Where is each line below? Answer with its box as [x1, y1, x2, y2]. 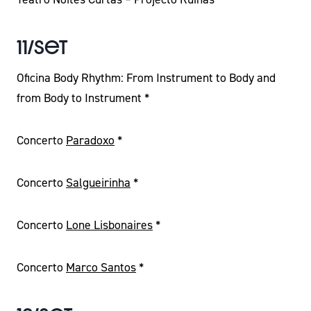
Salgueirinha [66, 174, 131, 191]
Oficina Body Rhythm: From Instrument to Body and [17, 69, 276, 86]
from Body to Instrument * [17, 90, 149, 106]
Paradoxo [66, 132, 115, 149]
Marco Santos [66, 259, 136, 276]
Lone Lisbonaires [66, 217, 153, 233]
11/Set [17, 34, 67, 60]
